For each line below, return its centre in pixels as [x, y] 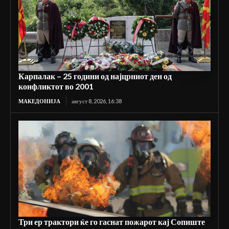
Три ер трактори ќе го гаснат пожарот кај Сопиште [112, 222]
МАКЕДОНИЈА [39, 101]
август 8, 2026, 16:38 [97, 101]
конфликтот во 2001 [56, 86]
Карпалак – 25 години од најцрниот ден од [95, 76]
